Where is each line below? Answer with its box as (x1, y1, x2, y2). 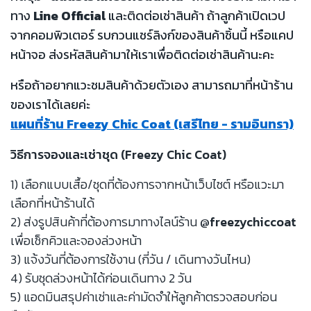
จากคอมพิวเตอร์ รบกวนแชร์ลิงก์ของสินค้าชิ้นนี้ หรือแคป (10, 25, 294, 44)
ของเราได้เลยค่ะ (10, 94, 90, 114)
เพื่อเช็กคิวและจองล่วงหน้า (10, 230, 142, 250)
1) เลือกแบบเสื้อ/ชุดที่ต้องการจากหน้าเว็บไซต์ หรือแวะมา (10, 174, 284, 194)
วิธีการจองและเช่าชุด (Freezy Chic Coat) (10, 144, 226, 164)
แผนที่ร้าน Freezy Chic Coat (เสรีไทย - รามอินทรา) (10, 114, 294, 133)
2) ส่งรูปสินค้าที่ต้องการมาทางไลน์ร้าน (10, 212, 200, 231)
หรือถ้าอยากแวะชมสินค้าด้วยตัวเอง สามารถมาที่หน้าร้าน (10, 75, 293, 94)
